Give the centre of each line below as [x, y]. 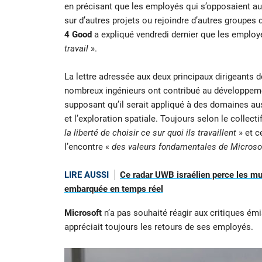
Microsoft [83, 213]
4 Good [78, 35]
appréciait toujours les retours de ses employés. [158, 227]
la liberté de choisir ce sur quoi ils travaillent [150, 133]
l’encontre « [88, 147]
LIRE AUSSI [86, 175]
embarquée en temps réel [113, 189]
